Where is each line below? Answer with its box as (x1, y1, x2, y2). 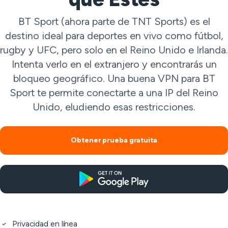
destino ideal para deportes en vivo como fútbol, (5, 30, 223, 42)
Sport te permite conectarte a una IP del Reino (10, 87, 218, 99)
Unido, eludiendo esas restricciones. (33, 101, 195, 113)
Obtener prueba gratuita (71, 136, 157, 145)
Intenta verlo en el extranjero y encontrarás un (11, 58, 217, 70)
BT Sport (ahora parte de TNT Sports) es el (18, 15, 210, 27)
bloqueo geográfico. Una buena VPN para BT (13, 72, 215, 84)
